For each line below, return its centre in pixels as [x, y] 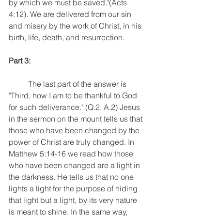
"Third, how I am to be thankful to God [74, 95]
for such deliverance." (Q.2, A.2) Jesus [75, 107]
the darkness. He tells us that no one [72, 177]
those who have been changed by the [75, 130]
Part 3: [20, 60]
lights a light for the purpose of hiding [74, 188]
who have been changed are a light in [75, 165]
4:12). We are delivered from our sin [71, 14]
